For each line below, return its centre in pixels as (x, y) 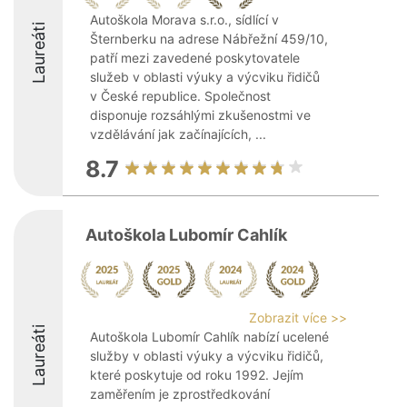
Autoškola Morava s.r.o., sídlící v (184, 20)
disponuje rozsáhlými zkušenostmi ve (200, 115)
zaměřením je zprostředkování (180, 394)
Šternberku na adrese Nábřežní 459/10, (209, 39)
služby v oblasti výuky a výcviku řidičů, (207, 356)
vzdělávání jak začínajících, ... (178, 134)
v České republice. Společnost (180, 96)
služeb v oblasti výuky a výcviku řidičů (205, 77)
